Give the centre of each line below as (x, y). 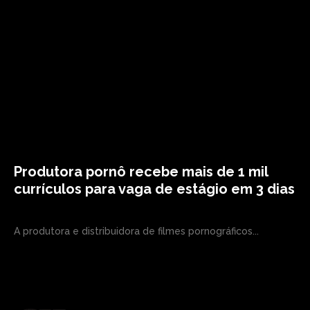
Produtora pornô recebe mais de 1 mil (141, 172)
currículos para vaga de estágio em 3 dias (154, 189)
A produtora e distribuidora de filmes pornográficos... (136, 231)
